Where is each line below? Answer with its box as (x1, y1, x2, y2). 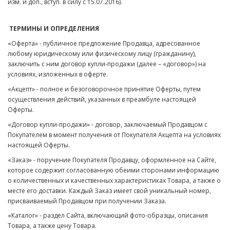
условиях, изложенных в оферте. (8, 70, 108, 79)
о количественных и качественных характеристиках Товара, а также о (8, 176, 221, 185)
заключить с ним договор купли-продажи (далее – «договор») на (8, 60, 206, 69)
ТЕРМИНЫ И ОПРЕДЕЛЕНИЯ (8, 24, 99, 33)
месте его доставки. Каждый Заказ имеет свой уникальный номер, (8, 186, 211, 195)
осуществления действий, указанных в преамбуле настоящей (8, 94, 196, 104)
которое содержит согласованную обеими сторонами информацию (8, 165, 219, 175)
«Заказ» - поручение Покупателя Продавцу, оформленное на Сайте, (8, 155, 216, 164)
